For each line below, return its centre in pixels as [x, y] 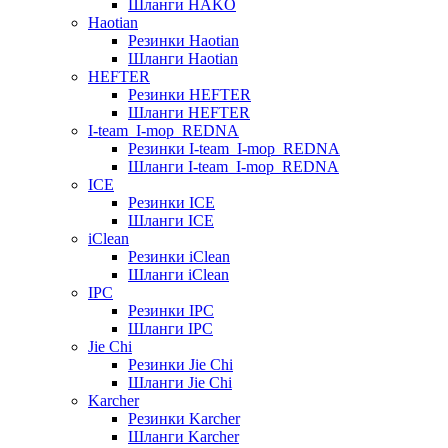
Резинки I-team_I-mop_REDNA [234, 148]
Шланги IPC [170, 328]
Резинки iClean [179, 256]
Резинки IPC [171, 310]
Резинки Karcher [184, 418]
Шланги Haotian [183, 58]
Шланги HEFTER [189, 112]
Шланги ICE [171, 220]
